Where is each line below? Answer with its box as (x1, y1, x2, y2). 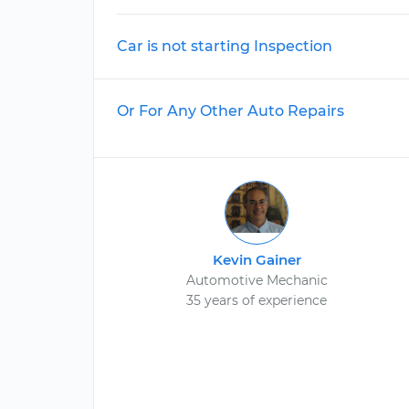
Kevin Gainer (212, 251, 301, 268)
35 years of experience (186, 292, 328, 309)
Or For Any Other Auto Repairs (117, 102, 344, 120)
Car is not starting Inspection (117, 37, 332, 55)
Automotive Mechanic (185, 272, 328, 288)
